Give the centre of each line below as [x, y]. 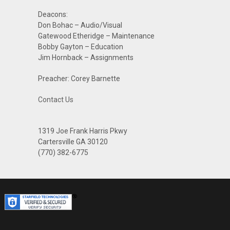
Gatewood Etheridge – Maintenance [96, 36]
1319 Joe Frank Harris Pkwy [82, 131]
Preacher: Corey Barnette [79, 78]
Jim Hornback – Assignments [85, 57]
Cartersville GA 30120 [73, 141]
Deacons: [53, 14]
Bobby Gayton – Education [80, 46]
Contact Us [55, 99]
